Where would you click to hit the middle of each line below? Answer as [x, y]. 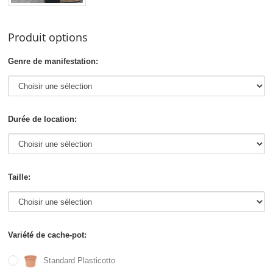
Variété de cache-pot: [48, 235]
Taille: [19, 177]
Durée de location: [43, 119]
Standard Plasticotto [80, 261]
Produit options [48, 37]
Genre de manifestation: [53, 62]
